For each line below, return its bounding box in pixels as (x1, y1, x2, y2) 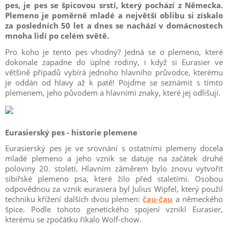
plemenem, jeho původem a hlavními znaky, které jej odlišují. (5, 88, 220, 98)
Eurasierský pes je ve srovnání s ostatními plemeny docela (5, 143, 223, 153)
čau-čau (142, 194, 173, 204)
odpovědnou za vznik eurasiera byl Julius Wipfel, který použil (5, 184, 223, 194)
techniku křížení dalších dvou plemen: (5, 194, 143, 204)
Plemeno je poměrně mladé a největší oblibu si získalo (5, 10, 223, 20)
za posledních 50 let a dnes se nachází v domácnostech (5, 20, 223, 31)
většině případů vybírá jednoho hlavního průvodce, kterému (5, 67, 223, 77)
